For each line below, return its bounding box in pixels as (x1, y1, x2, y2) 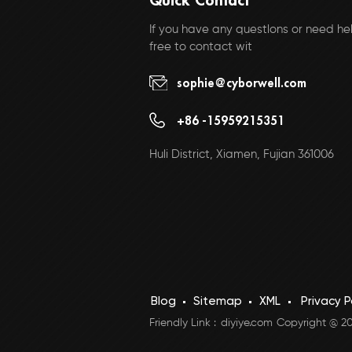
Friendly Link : (149, 317, 220, 329)
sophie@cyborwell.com (177, 74, 307, 90)
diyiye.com (220, 317, 273, 329)
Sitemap (192, 295, 242, 308)
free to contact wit (149, 41, 253, 53)
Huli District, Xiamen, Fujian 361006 (149, 148, 335, 161)
